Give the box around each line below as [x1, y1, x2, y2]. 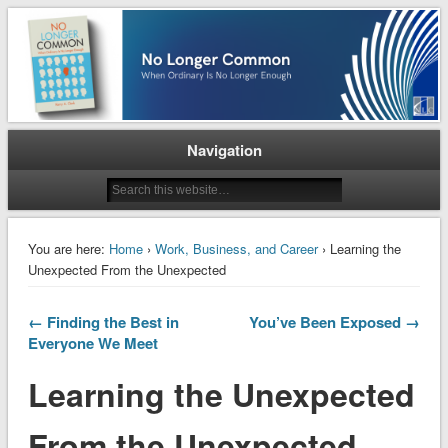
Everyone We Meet [27, 331, 158, 354]
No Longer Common [7, 20, 277, 61]
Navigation [186, 138, 262, 161]
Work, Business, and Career [154, 238, 318, 258]
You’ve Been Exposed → [249, 310, 421, 333]
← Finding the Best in [27, 310, 179, 333]
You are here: [27, 238, 105, 258]
